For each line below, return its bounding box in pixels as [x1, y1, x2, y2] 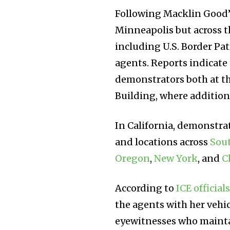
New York [154, 152, 198, 164]
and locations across [115, 136, 210, 148]
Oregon [115, 152, 150, 164]
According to [115, 182, 177, 194]
